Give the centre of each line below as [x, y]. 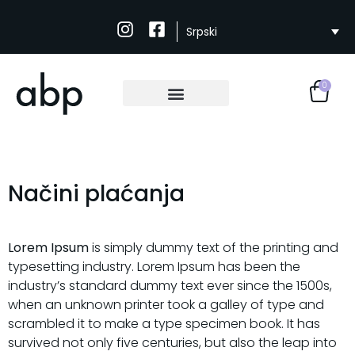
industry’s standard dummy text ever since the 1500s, [170, 285]
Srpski [202, 32]
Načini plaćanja [96, 193]
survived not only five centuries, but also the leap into [172, 342]
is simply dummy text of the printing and [214, 247]
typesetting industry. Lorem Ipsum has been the [154, 266]
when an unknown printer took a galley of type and [166, 304]
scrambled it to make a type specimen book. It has [164, 323]
